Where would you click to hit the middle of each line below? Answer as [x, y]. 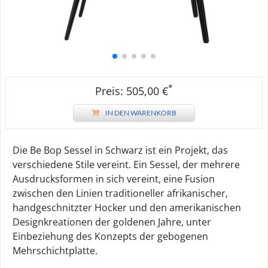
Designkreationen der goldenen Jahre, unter [112, 222]
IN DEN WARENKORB [141, 113]
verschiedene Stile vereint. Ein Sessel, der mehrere [126, 165]
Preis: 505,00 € [132, 91]
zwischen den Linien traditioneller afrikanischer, [120, 193]
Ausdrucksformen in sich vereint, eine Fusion [114, 179]
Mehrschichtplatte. [55, 251]
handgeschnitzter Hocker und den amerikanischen [127, 208]
